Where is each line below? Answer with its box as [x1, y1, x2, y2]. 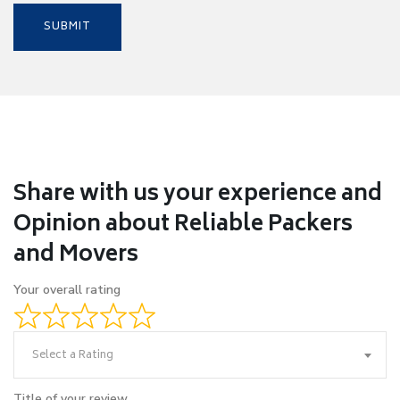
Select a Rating [32, 346, 113, 365]
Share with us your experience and [13, 176, 382, 214]
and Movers [13, 237, 138, 275]
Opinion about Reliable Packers [13, 206, 353, 245]
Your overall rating [13, 281, 121, 298]
